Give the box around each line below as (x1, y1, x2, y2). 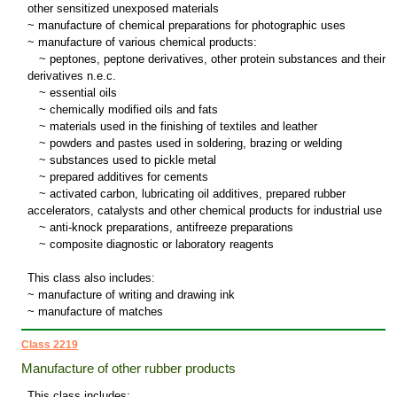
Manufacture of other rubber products (21, 361, 237, 377)
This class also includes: (27, 271, 155, 285)
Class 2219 (21, 339, 79, 352)
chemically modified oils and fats (45, 103, 218, 117)
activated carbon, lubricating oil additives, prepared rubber (45, 187, 346, 201)
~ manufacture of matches (27, 305, 163, 319)
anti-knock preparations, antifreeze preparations (45, 221, 293, 235)
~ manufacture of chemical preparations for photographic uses (27, 19, 346, 33)
